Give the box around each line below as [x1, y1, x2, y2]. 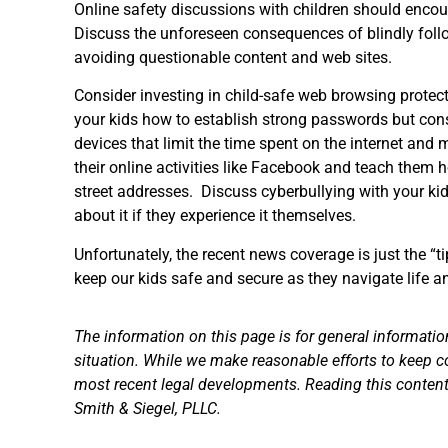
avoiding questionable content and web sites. [74, 47, 392, 67]
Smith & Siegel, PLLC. [74, 399, 221, 419]
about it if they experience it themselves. [74, 206, 356, 226]
